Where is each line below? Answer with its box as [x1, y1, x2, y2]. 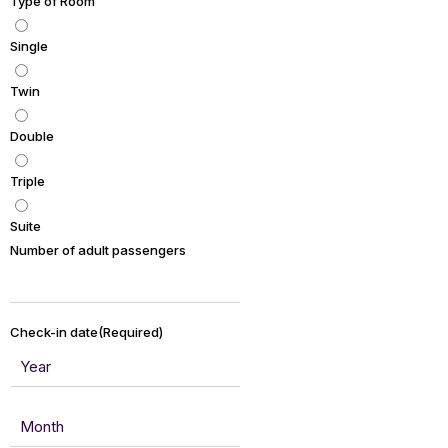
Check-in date [10, 324, 98, 341]
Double [10, 128, 54, 145]
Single [10, 38, 48, 55]
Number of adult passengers [10, 242, 186, 259]
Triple [10, 173, 45, 190]
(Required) [98, 324, 163, 341]
